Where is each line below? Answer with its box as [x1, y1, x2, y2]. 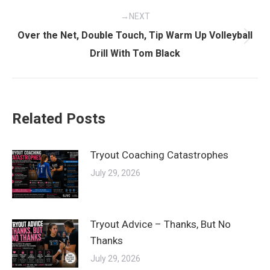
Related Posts [12, 110, 105, 127]
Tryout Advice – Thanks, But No [90, 218, 231, 230]
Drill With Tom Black [90, 47, 180, 59]
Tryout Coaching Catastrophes [90, 148, 228, 161]
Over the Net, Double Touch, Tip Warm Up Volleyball [17, 29, 253, 41]
